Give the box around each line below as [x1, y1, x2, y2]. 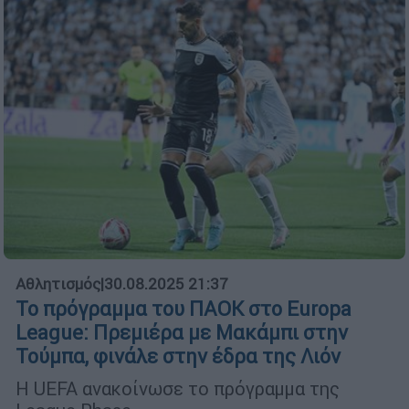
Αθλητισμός [16, 274, 100, 295]
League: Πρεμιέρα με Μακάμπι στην [16, 320, 348, 346]
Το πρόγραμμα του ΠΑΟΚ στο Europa [16, 297, 351, 322]
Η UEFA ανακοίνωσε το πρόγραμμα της [16, 377, 340, 401]
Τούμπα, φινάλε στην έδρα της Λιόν [16, 344, 341, 370]
